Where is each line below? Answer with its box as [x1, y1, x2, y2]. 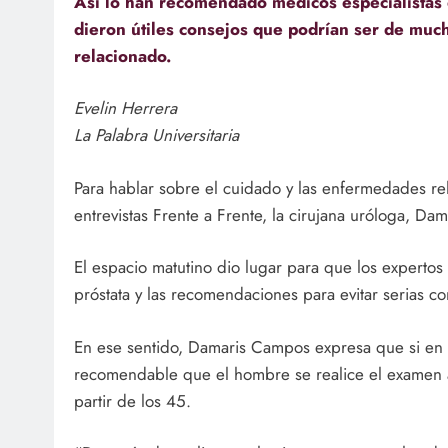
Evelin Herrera [74, 96, 177, 121]
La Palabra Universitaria [74, 123, 239, 148]
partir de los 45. [74, 388, 191, 413]
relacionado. [74, 43, 171, 68]
